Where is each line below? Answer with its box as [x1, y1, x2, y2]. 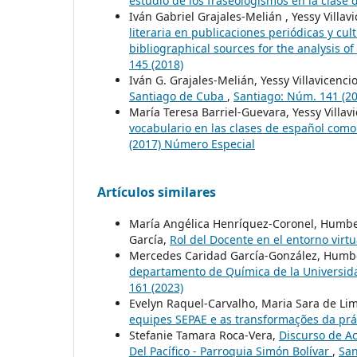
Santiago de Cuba [129, 88, 227, 104]
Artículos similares [97, 183, 216, 202]
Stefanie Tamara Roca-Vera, [129, 328, 279, 343]
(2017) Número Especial [129, 136, 255, 152]
